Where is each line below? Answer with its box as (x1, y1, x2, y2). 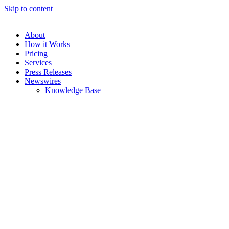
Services (25, 58, 52, 67)
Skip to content (4, 4, 53, 13)
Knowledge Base (45, 86, 101, 95)
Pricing (25, 49, 48, 58)
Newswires (25, 77, 61, 85)
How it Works (25, 40, 70, 49)
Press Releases (25, 67, 72, 76)
